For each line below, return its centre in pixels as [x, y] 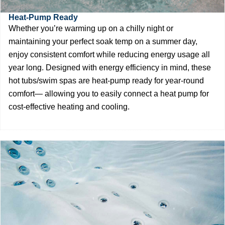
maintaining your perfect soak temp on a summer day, [103, 41]
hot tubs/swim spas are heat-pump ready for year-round [106, 80]
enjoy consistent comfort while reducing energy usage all [109, 54]
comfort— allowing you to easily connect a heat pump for [109, 93]
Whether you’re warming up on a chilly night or [91, 28]
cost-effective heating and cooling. [69, 106]
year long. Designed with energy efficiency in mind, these [110, 67]
